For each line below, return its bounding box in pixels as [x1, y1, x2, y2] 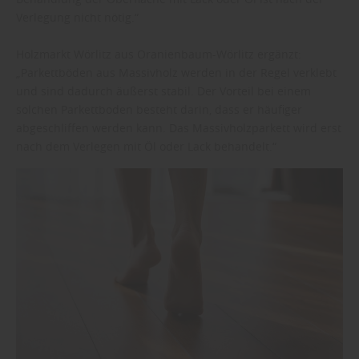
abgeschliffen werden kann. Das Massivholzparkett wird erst [16, 119, 341, 135]
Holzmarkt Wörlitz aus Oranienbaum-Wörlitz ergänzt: [16, 46, 301, 62]
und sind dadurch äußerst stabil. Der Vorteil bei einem [16, 83, 311, 99]
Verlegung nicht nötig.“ [16, 9, 139, 25]
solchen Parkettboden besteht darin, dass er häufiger [16, 101, 302, 117]
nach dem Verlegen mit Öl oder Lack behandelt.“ [16, 138, 276, 154]
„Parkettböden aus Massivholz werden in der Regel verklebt [16, 64, 337, 80]
